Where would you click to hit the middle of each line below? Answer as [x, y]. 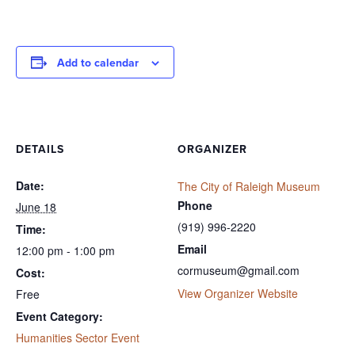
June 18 [36, 207]
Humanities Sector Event [78, 338]
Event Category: [59, 317]
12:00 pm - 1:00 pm [65, 251]
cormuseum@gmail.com [239, 271]
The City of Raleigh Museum [249, 187]
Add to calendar [98, 63]
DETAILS [40, 150]
